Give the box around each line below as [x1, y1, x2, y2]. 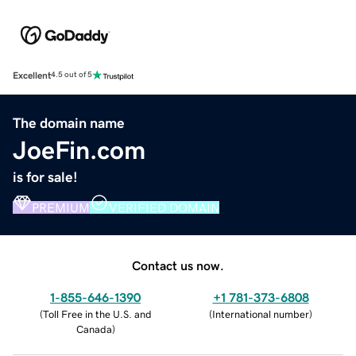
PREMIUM [32, 200, 90, 214]
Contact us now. [132, 258, 224, 272]
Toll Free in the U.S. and [42, 308, 152, 319]
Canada [75, 323, 112, 335]
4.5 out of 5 [51, 71, 92, 79]
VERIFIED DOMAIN [109, 200, 219, 214]
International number [212, 308, 309, 319]
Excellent [13, 70, 51, 80]
